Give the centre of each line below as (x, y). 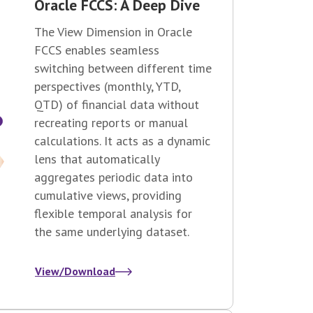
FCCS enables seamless (97, 50)
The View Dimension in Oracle (113, 32)
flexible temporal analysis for (113, 214)
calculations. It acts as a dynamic (122, 141)
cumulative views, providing (108, 196)
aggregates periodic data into (114, 177)
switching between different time (123, 68)
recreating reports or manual (111, 123)
